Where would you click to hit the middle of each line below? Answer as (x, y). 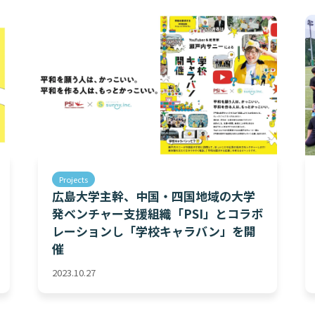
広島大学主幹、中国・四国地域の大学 (154, 196)
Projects (73, 179)
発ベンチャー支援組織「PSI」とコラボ (157, 213)
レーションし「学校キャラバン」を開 (154, 231)
